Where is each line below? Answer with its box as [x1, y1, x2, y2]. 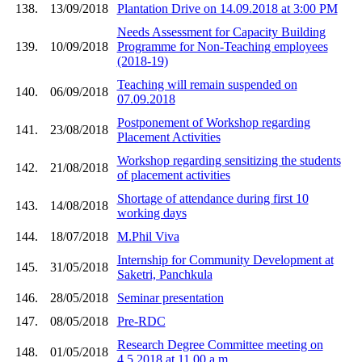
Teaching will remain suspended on [116, 77, 297, 91]
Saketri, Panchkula [116, 267, 213, 281]
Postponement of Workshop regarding [116, 115, 310, 129]
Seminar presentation [116, 290, 224, 305]
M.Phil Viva [116, 229, 179, 243]
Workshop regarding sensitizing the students [116, 153, 341, 167]
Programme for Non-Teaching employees [116, 39, 328, 53]
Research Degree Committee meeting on [116, 337, 323, 351]
